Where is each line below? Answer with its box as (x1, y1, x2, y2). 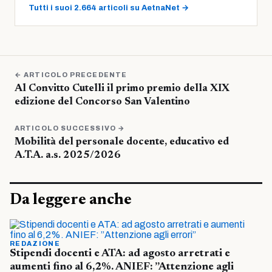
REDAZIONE (10, 239, 60, 247)
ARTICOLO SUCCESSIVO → (15, 124, 126, 132)
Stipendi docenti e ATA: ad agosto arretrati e (10, 248, 230, 259)
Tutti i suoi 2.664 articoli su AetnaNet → (29, 3, 189, 12)
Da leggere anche (10, 192, 132, 208)
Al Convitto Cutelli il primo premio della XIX (15, 83, 229, 94)
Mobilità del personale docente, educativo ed (15, 137, 229, 148)
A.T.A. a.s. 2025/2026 (15, 150, 121, 161)
